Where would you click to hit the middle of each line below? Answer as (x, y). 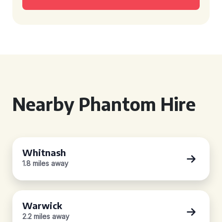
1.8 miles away (45, 163)
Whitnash (44, 152)
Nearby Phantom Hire (104, 104)
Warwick (42, 205)
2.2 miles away (46, 216)
